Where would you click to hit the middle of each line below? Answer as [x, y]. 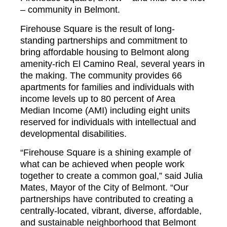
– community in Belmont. [70, 10]
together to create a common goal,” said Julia [111, 176]
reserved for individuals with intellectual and [108, 122]
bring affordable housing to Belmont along [105, 52]
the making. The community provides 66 [101, 75]
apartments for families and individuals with [107, 87]
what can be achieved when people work [102, 164]
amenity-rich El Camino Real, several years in [112, 64]
